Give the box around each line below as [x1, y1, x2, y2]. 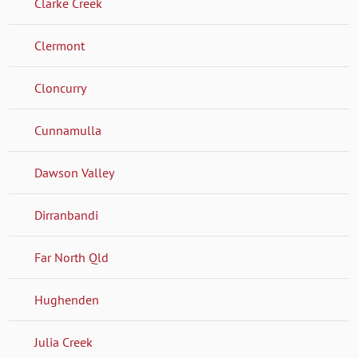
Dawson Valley [34, 164, 115, 181]
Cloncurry [34, 79, 87, 96]
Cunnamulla [34, 121, 102, 138]
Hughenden [34, 291, 100, 308]
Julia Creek [34, 333, 93, 350]
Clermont [34, 37, 86, 54]
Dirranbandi [34, 206, 99, 223]
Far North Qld [34, 249, 109, 265]
